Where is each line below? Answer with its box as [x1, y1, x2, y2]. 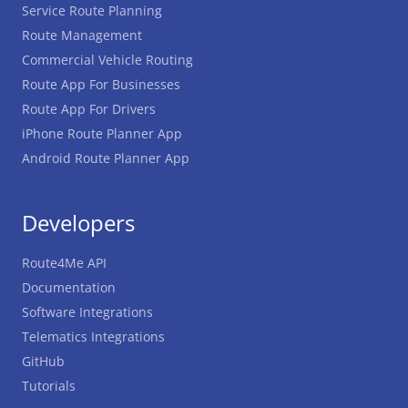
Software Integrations [22, 303, 153, 321]
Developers [22, 208, 135, 238]
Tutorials [22, 377, 76, 394]
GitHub [22, 352, 65, 370]
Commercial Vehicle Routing [22, 51, 193, 68]
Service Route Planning [22, 2, 162, 19]
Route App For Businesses [22, 76, 180, 93]
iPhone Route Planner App [22, 125, 182, 142]
